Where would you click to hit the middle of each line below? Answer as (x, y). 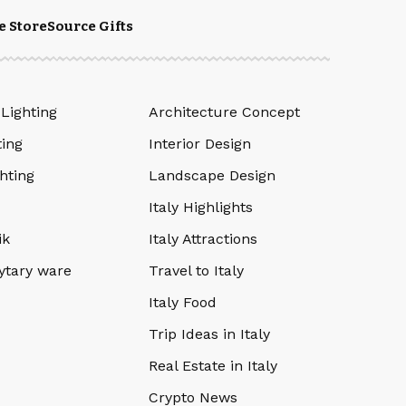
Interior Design (200, 144)
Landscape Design (212, 176)
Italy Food (183, 303)
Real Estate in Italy (213, 366)
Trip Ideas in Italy (209, 334)
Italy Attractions (203, 239)
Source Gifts (90, 27)
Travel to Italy (196, 271)
